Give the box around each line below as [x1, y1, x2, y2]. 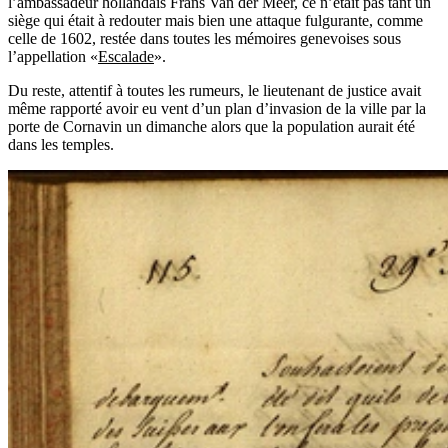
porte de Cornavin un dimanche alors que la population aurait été [8, 117, 415, 135]
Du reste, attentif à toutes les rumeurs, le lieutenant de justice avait [8, 81, 421, 99]
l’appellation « [8, 47, 98, 65]
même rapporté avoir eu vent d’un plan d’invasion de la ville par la [8, 99, 426, 117]
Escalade [98, 47, 154, 65]
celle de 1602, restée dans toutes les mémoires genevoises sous [8, 29, 401, 47]
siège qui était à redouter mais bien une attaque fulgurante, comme [8, 11, 423, 29]
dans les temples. [8, 135, 114, 153]
